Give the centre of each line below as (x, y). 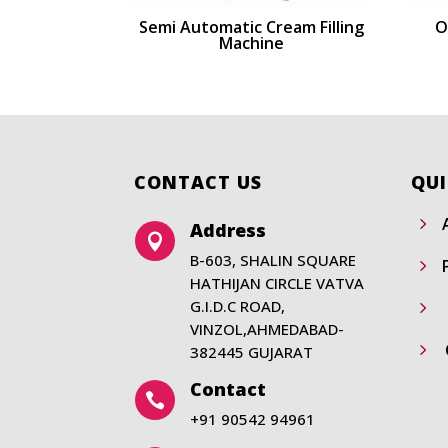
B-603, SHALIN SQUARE (272, 259)
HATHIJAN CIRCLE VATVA (276, 282)
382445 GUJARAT (251, 351)
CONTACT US (198, 181)
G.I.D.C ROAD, (237, 305)
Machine (252, 43)
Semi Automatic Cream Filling (252, 27)
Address (227, 229)
